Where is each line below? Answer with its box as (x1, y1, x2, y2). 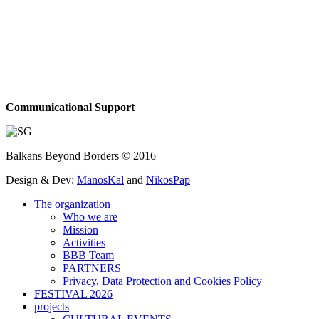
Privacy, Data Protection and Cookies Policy (63, 274, 262, 287)
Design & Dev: (6, 173, 77, 186)
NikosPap (146, 173, 190, 186)
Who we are (63, 210, 117, 223)
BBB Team (63, 249, 114, 261)
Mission (63, 223, 98, 236)
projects (34, 300, 69, 313)
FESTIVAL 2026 (34, 287, 113, 300)
